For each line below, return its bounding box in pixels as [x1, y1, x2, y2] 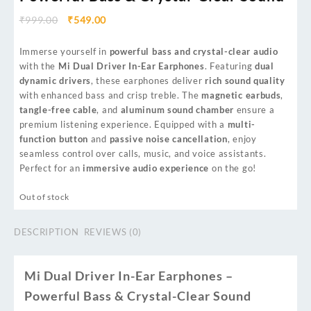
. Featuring [204, 60, 255, 72]
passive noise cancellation [109, 133, 228, 145]
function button [19, 133, 88, 145]
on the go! [209, 162, 256, 174]
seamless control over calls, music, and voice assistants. [19, 148, 267, 160]
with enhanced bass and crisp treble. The [19, 90, 202, 101]
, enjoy [227, 133, 257, 145]
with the [19, 60, 58, 72]
